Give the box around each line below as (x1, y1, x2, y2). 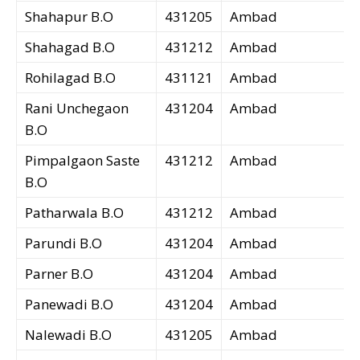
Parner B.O (25, 264, 93, 284)
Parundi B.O (25, 234, 102, 253)
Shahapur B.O (25, 7, 113, 27)
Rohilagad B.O (25, 68, 116, 88)
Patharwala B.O (25, 203, 124, 223)
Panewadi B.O (25, 295, 113, 314)
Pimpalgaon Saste (25, 151, 140, 170)
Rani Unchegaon (25, 99, 129, 118)
